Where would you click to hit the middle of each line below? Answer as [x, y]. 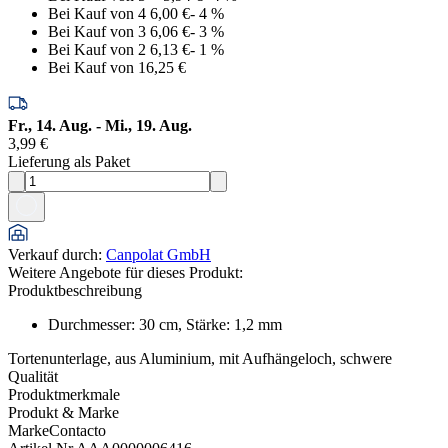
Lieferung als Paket [69, 161]
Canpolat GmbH [158, 254]
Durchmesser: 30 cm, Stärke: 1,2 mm [165, 324]
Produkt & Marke [63, 412]
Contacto [77, 430]
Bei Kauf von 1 [97, 67]
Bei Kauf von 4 [97, 13]
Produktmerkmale [64, 394]
